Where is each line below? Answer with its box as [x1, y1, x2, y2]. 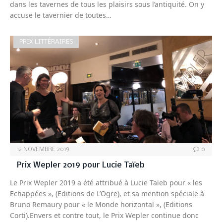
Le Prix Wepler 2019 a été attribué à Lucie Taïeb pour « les [10, 177, 202, 187]
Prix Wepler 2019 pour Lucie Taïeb [17, 161, 145, 169]
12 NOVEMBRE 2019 [17, 146, 69, 153]
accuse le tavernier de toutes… [10, 10, 111, 20]
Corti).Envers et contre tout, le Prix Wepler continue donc [10, 210, 199, 220]
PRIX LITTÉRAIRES [19, 38, 73, 45]
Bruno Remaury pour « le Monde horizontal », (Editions [10, 199, 192, 209]
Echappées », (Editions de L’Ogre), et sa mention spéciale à [10, 188, 204, 198]
